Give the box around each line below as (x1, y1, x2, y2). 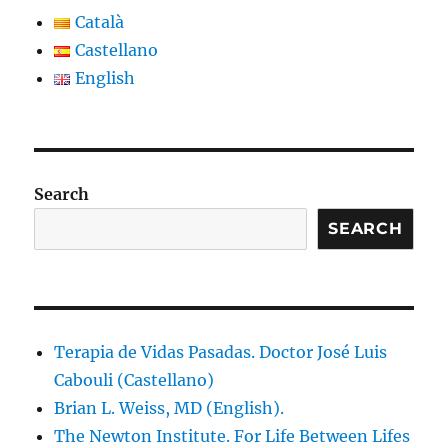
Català (75, 11, 125, 32)
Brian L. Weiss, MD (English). (54, 397, 285, 418)
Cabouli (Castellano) (54, 369, 215, 390)
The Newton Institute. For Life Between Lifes (54, 425, 411, 446)
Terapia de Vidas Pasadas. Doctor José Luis (54, 341, 388, 362)
